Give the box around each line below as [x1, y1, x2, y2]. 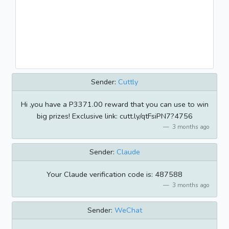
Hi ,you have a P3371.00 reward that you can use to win [20, 99, 209, 109]
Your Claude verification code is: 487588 [47, 169, 182, 179]
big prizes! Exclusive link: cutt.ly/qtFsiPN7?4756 [36, 110, 193, 121]
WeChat [114, 204, 142, 215]
